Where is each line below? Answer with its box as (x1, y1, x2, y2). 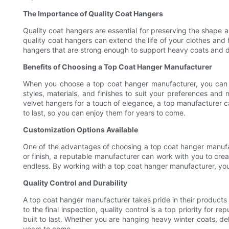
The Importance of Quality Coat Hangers (23, 9, 163, 18)
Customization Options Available (23, 125, 138, 134)
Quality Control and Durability (23, 178, 127, 188)
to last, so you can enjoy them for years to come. (23, 108, 186, 118)
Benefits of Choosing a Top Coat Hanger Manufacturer (23, 62, 212, 72)
